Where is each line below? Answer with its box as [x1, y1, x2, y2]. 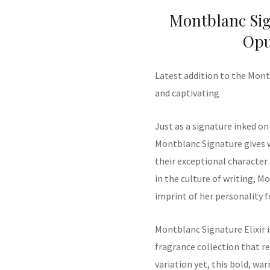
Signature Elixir [200, 222, 265, 235]
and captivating [155, 86, 219, 99]
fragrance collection [155, 240, 239, 253]
